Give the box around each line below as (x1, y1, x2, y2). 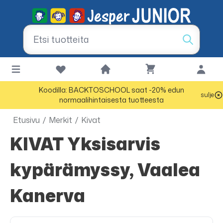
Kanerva (10, 183, 85, 208)
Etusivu (13, 114, 40, 125)
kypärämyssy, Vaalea (10, 157, 200, 182)
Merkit (49, 114, 72, 125)
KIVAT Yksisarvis (10, 131, 23, 156)
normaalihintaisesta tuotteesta (59, 95, 164, 105)
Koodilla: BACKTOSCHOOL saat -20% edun (39, 85, 184, 95)
